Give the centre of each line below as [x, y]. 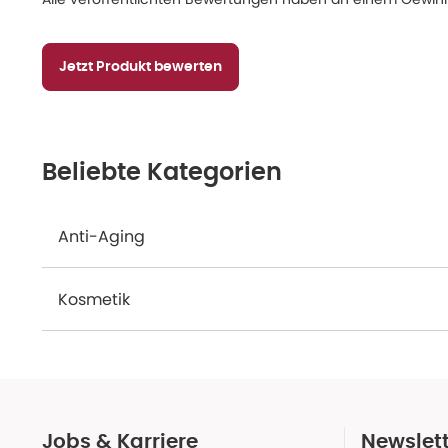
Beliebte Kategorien [162, 173]
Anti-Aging [101, 236]
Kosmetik [94, 299]
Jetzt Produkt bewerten [140, 67]
